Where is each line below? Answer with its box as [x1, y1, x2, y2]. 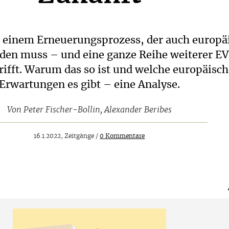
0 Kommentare [100, 132, 145, 139]
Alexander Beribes [104, 105, 172, 114]
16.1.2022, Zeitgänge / [34, 132, 100, 139]
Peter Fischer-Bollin [23, 105, 100, 114]
